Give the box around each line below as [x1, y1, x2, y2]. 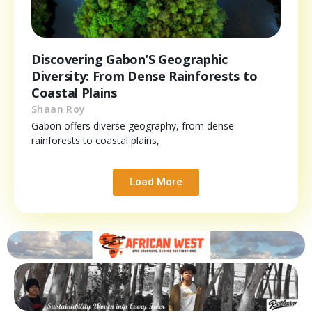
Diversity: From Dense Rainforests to [31, 67, 258, 84]
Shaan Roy [31, 102, 86, 116]
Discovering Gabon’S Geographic [31, 50, 228, 68]
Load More [130, 175, 182, 188]
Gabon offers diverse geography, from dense [31, 118, 234, 132]
